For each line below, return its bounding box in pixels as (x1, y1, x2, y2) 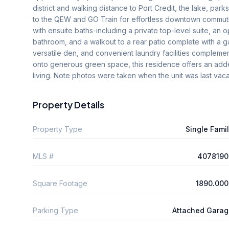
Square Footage (33, 178, 87, 188)
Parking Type (33, 205, 78, 215)
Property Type (33, 124, 82, 133)
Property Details (33, 98, 104, 110)
